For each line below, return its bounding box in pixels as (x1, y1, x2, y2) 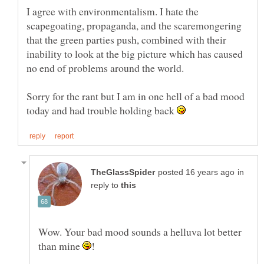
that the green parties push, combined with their (27, 32, 226, 47)
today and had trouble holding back (27, 103, 177, 117)
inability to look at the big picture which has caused (27, 46, 243, 61)
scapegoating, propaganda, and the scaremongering (27, 18, 242, 32)
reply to (91, 180, 121, 190)
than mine (38, 238, 82, 253)
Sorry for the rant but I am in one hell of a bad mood (27, 88, 245, 103)
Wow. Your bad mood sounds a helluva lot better (38, 224, 242, 239)
